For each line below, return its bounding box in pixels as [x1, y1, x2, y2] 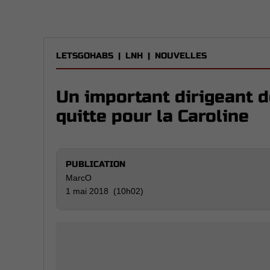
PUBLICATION [66, 159, 125, 169]
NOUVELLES [155, 51, 207, 61]
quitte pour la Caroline [56, 106, 249, 127]
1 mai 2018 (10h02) [66, 186, 143, 196]
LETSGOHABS [56, 51, 113, 61]
